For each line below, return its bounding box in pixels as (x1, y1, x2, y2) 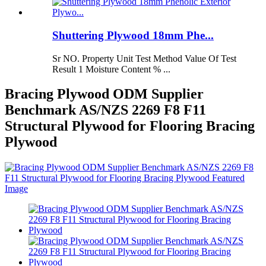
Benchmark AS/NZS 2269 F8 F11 (5, 102, 206, 118)
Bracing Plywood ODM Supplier (5, 86, 204, 102)
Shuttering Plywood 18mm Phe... (52, 28, 214, 42)
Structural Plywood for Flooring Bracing (5, 118, 255, 134)
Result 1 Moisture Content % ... (52, 64, 170, 74)
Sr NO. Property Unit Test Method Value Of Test (52, 53, 236, 64)
